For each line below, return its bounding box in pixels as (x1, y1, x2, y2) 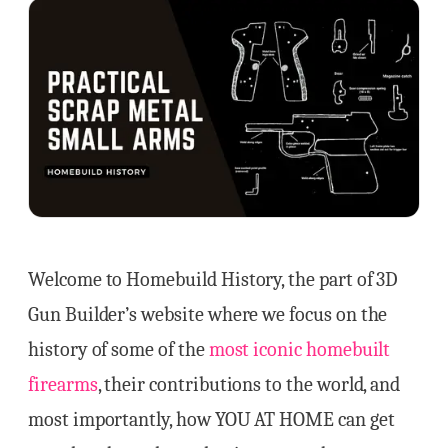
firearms (28, 373, 98, 397)
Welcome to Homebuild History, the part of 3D (28, 268, 399, 292)
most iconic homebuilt (208, 338, 391, 362)
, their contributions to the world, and (97, 373, 401, 397)
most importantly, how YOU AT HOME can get (28, 408, 395, 432)
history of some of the (28, 338, 209, 362)
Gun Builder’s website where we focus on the (28, 303, 388, 327)
